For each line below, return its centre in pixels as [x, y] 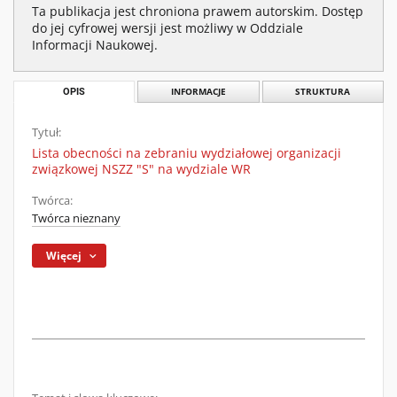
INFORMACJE [198, 92]
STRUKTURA [323, 92]
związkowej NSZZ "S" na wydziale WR [141, 169]
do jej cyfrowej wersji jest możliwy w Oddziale [167, 28]
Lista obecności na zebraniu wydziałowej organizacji [187, 153]
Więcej [64, 256]
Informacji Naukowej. [95, 45]
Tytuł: [47, 132]
